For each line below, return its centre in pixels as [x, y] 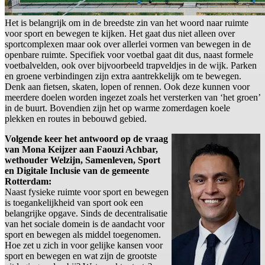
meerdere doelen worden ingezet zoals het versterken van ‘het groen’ [132, 98]
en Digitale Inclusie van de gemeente [77, 171]
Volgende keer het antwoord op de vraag [86, 139]
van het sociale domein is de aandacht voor [85, 224]
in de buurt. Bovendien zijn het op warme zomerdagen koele [117, 108]
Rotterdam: [28, 182]
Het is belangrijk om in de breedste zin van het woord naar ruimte [127, 23]
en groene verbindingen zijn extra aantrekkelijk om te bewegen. [123, 76]
